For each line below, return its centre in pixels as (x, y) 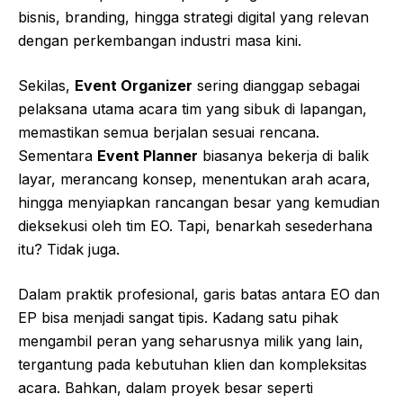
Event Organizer (134, 86)
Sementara (58, 156)
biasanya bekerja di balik (283, 156)
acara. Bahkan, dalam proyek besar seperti (166, 388)
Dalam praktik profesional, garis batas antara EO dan (199, 295)
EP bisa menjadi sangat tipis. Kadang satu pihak (178, 318)
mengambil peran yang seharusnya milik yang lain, (191, 341)
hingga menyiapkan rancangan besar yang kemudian (199, 203)
